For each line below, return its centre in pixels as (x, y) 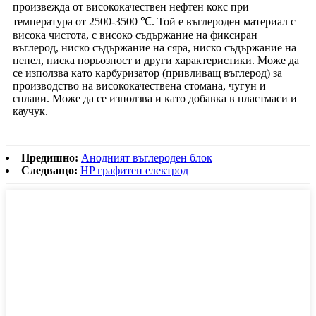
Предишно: (50, 158)
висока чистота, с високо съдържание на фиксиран (135, 35)
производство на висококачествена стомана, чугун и (139, 86)
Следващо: (49, 171)
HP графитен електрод (134, 171)
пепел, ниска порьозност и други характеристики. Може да (156, 61)
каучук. (30, 111)
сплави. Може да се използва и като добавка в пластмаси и (155, 99)
